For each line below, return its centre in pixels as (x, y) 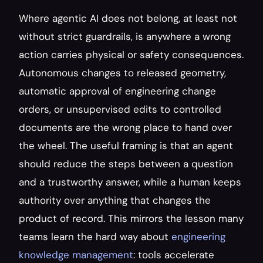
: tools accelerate (174, 255)
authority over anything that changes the (115, 200)
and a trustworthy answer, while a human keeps (130, 182)
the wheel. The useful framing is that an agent (126, 146)
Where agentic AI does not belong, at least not (128, 18)
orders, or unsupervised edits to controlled (120, 109)
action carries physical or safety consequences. (131, 55)
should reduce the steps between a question (126, 164)
